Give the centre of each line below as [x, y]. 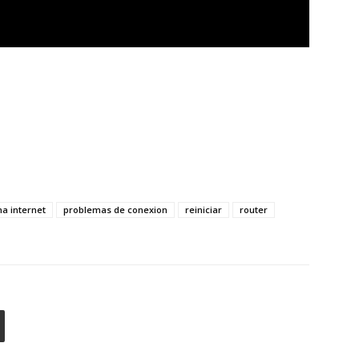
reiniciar [204, 209]
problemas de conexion [115, 209]
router [254, 209]
